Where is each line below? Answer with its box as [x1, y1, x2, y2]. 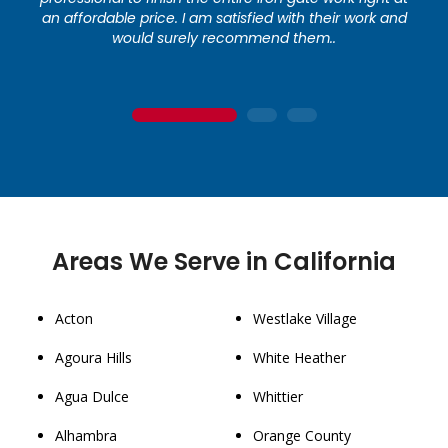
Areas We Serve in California [52, 245, 396, 279]
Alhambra [55, 426, 117, 446]
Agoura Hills [55, 348, 132, 368]
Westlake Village [253, 309, 358, 329]
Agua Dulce [55, 387, 129, 407]
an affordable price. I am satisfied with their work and [41, 8, 407, 29]
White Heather [253, 348, 347, 368]
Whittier [253, 387, 304, 407]
